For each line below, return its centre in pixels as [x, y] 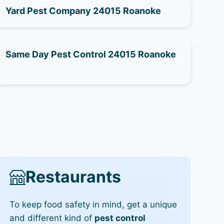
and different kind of [52, 218]
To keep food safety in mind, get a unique [93, 204]
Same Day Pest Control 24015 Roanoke [90, 54]
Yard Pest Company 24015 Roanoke [83, 11]
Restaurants [73, 177]
